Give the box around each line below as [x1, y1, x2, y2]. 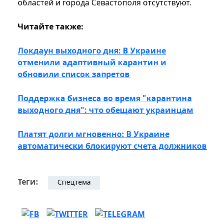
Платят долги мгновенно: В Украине [18, 128, 169, 139]
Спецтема [57, 177, 91, 187]
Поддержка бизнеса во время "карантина [18, 92, 192, 104]
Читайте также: [18, 21, 85, 32]
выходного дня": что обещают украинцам [18, 104, 193, 115]
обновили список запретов [18, 68, 130, 80]
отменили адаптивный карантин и [18, 56, 166, 68]
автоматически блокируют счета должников [18, 140, 207, 151]
